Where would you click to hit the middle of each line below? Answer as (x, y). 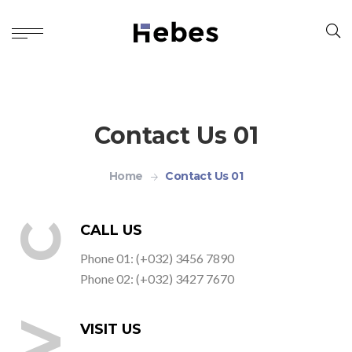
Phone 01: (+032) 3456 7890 (157, 258)
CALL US (111, 230)
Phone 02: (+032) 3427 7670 (157, 279)
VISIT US (111, 329)
